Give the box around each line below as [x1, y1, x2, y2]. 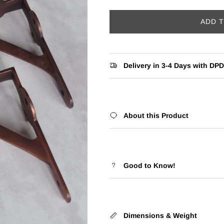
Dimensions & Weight [123, 211, 197, 219]
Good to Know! [123, 161, 175, 169]
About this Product [123, 111, 188, 119]
